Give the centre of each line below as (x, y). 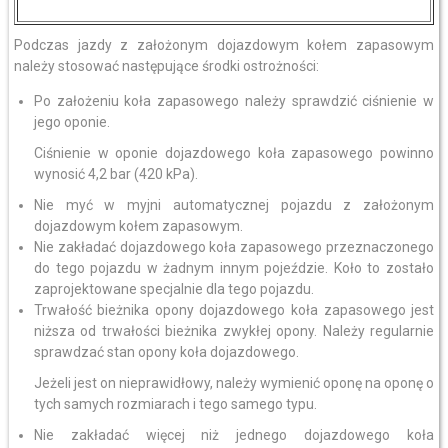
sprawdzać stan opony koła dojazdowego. (166, 352)
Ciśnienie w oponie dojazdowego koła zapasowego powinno (234, 153)
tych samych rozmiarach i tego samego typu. (175, 404)
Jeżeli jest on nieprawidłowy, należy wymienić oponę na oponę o (234, 383)
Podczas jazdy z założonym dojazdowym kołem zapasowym (224, 45)
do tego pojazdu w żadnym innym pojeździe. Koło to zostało (234, 268)
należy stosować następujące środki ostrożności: (166, 66)
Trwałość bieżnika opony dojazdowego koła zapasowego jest (234, 310)
